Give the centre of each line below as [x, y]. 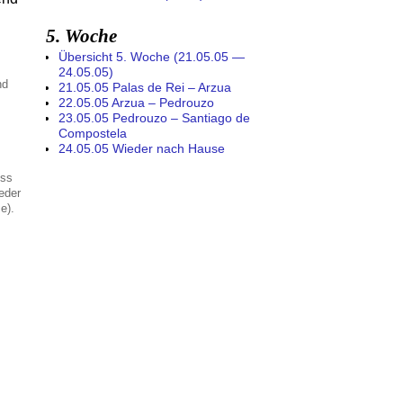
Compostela [93, 134]
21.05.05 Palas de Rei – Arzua [145, 88]
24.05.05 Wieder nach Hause [142, 149]
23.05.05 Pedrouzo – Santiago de [154, 118]
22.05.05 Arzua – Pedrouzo [136, 103]
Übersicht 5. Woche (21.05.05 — [152, 57]
